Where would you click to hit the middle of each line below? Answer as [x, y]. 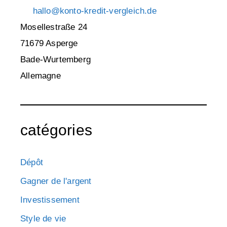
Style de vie [43, 219]
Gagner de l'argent [56, 181]
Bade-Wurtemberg [55, 60]
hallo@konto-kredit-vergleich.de [94, 11]
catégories [56, 130]
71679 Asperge [49, 44]
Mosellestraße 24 [54, 27]
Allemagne [41, 76]
